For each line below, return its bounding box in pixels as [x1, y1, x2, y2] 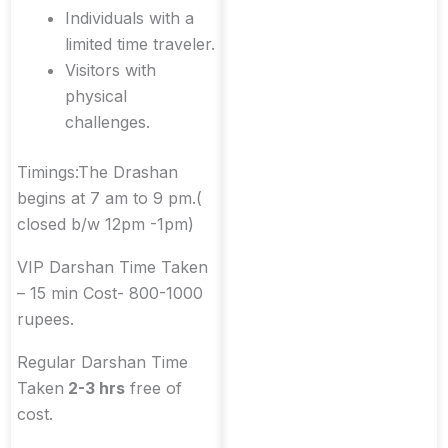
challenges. [65, 111, 150, 132]
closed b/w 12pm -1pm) [17, 213, 194, 234]
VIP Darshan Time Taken [17, 256, 208, 277]
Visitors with [65, 59, 156, 80]
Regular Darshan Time [17, 352, 188, 373]
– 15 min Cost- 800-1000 [17, 282, 203, 303]
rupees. [17, 308, 74, 329]
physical [65, 85, 127, 106]
